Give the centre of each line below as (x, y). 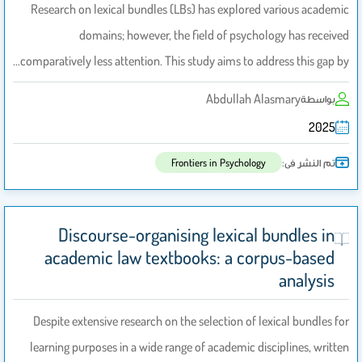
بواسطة (318, 98)
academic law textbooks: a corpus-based (190, 257)
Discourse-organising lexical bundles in (197, 235)
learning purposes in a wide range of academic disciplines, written (189, 347)
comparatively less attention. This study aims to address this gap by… (185, 61)
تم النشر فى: (309, 162)
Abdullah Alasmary (253, 99)
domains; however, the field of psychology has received (214, 35)
